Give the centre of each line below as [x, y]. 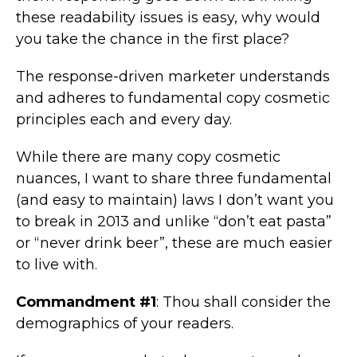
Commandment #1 [86, 302]
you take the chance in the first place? [153, 39]
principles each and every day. [124, 119]
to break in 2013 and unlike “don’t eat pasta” [174, 221]
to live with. [57, 264]
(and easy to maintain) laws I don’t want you [175, 200]
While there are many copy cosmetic [148, 157]
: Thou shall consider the [243, 302]
